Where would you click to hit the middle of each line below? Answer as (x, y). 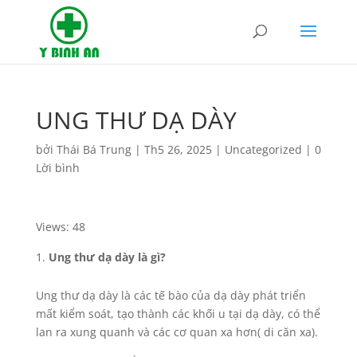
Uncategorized (263, 149)
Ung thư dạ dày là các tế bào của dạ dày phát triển (171, 295)
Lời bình (57, 168)
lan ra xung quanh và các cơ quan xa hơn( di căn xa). (177, 332)
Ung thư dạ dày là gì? (107, 257)
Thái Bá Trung (94, 149)
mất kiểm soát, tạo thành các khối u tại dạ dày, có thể (178, 314)
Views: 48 (60, 227)
